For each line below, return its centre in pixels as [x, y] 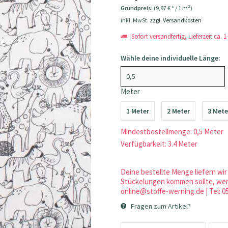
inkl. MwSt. [135, 20]
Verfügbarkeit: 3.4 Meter [159, 144]
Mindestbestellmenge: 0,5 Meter [172, 132]
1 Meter [138, 111]
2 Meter [179, 111]
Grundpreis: [137, 8]
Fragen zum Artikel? [160, 206]
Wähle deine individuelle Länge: [171, 58]
